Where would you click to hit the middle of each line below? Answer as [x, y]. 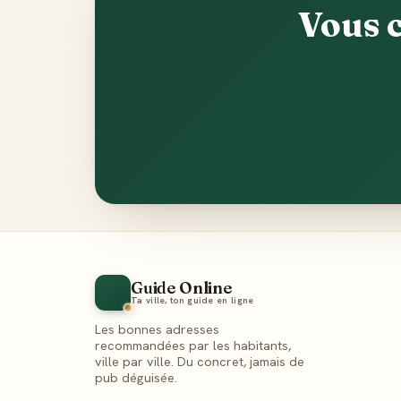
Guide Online [181, 288]
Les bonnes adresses [157, 329]
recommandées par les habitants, [193, 346]
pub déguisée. [136, 378]
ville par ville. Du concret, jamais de [200, 362]
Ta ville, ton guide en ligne [192, 300]
